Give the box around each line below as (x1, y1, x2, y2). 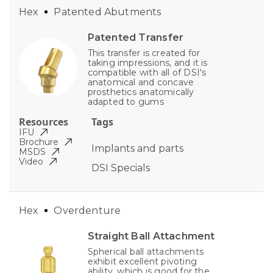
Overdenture (54, 204, 121, 216)
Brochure (19, 136, 58, 147)
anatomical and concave (87, 76, 194, 88)
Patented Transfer (87, 31, 184, 43)
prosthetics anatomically (87, 86, 194, 97)
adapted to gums (87, 96, 164, 107)
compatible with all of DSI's (87, 66, 207, 78)
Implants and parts (91, 142, 183, 154)
